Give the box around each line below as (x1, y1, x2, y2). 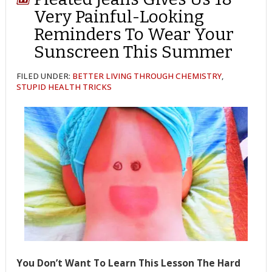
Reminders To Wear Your (34, 24, 234, 44)
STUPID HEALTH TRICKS (16, 81, 112, 92)
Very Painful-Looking (34, 6, 205, 27)
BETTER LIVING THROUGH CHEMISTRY (72, 70, 222, 81)
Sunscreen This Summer (34, 41, 233, 62)
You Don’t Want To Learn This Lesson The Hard (16, 256, 241, 270)
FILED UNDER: (16, 70, 73, 81)
